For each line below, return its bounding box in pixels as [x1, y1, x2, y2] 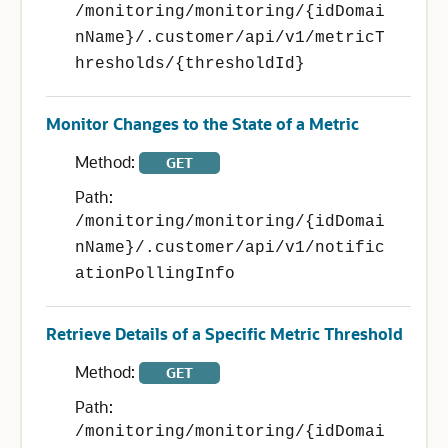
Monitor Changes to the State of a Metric [46, 113, 359, 134]
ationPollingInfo [75, 265, 235, 283]
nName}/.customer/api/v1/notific [75, 239, 385, 257]
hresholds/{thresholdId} [75, 55, 305, 73]
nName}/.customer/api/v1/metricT [75, 29, 385, 47]
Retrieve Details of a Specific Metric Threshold [46, 323, 403, 344]
